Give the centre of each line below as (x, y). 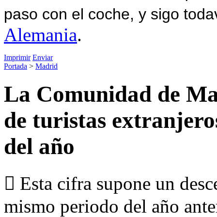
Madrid (46, 66)
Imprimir (17, 57)
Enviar (43, 57)
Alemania (40, 34)
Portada (15, 66)
